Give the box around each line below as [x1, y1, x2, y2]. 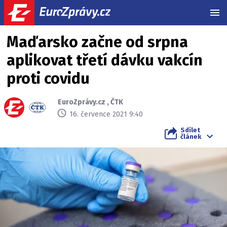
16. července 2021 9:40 [69, 109, 143, 119]
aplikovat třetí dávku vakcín [7, 51, 203, 69]
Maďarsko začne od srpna [7, 33, 188, 51]
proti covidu [7, 69, 90, 88]
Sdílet [180, 126, 200, 134]
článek [180, 133, 201, 140]
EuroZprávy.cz [58, 98, 105, 106]
